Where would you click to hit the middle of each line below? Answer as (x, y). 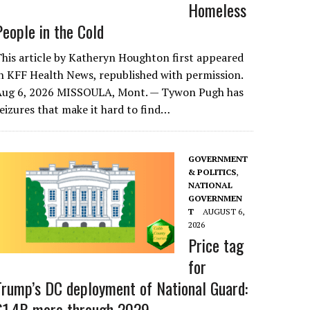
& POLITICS (212, 172)
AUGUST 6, (224, 211)
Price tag (216, 245)
